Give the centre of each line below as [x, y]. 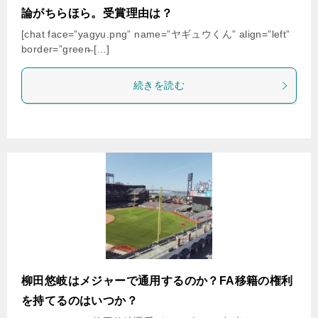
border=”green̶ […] [66, 49]
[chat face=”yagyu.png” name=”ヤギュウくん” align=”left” [156, 34]
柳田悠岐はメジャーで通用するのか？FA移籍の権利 [157, 281]
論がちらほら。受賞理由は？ [97, 13]
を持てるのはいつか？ [79, 301]
